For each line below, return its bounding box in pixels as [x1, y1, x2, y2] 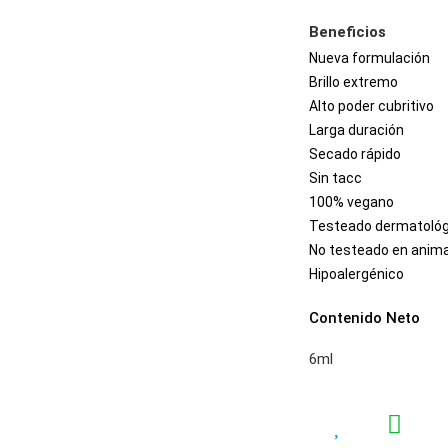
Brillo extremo [309, 74, 398, 90]
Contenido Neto [309, 309, 420, 327]
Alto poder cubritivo [309, 98, 434, 114]
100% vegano [309, 194, 394, 210]
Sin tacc [309, 170, 362, 186]
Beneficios [309, 23, 386, 41]
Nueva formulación [309, 50, 430, 66]
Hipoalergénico [309, 266, 404, 282]
